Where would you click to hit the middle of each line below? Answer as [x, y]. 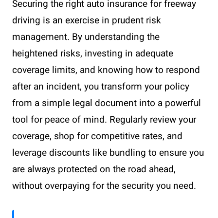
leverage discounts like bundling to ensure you [108, 153]
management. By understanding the [86, 37]
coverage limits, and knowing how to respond [106, 70]
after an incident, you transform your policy [101, 87]
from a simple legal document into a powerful [107, 103]
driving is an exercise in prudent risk [87, 20]
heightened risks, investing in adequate [93, 54]
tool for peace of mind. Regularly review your [104, 120]
